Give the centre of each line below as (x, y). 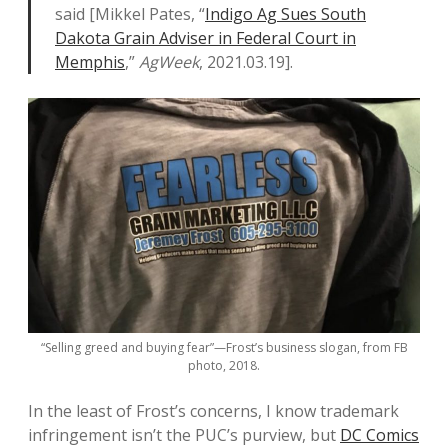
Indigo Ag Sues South (285, 14)
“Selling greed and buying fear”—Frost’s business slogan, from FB (224, 348)
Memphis (90, 62)
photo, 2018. (224, 366)
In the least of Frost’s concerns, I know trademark (213, 411)
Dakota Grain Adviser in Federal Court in (205, 38)
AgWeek (169, 62)
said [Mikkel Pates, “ (130, 14)
